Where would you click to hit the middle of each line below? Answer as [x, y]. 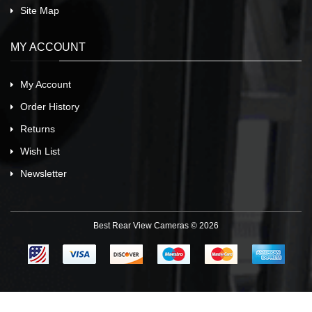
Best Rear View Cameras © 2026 [156, 226]
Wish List [40, 151]
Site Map [40, 11]
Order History [50, 107]
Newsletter [44, 174]
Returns [38, 129]
